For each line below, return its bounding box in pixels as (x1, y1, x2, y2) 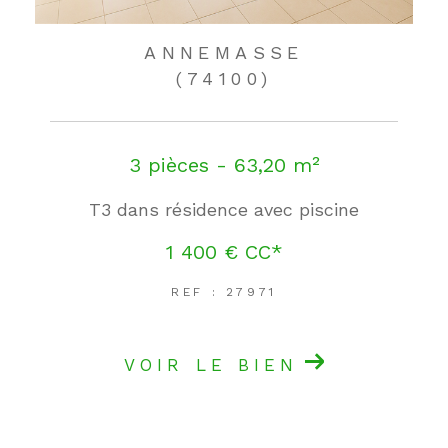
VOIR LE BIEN (124, 355, 299, 376)
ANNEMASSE (144, 42, 304, 64)
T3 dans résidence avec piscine (89, 199, 359, 221)
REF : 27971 (171, 285, 277, 300)
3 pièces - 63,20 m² (128, 153, 320, 178)
